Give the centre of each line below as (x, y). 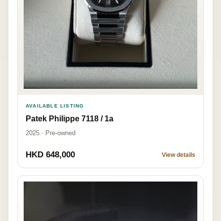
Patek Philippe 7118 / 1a (70, 119)
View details (179, 155)
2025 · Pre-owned (51, 133)
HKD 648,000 (50, 155)
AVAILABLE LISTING (55, 106)
